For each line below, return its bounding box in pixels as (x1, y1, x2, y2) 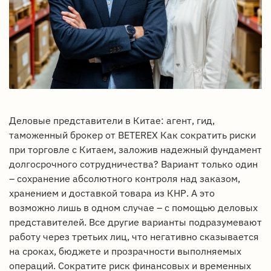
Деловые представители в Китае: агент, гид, (9, 114, 215, 127)
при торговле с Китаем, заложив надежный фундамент (9, 143, 262, 156)
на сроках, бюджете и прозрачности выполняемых (9, 245, 241, 258)
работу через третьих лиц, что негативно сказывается (9, 230, 259, 243)
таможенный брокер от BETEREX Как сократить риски (9, 129, 256, 142)
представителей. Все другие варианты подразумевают (9, 216, 262, 229)
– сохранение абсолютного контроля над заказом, (9, 172, 240, 185)
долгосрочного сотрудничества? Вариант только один (9, 158, 258, 171)
